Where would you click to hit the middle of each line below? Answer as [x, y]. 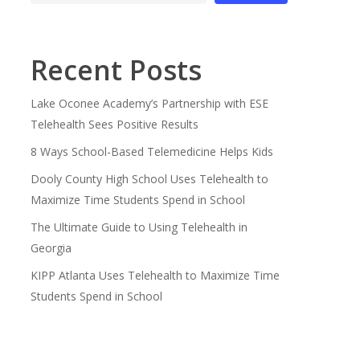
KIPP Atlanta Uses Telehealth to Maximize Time [155, 275]
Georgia [51, 248]
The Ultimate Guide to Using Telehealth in [139, 227]
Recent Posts [116, 70]
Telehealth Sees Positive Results [114, 124]
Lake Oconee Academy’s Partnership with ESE [149, 103]
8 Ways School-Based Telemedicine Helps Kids [151, 151]
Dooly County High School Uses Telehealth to [149, 179]
